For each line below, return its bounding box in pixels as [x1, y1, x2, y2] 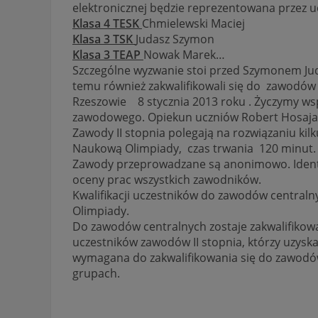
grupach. [72, 265, 120, 282]
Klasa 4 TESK [72, 16, 142, 32]
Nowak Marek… [143, 47, 225, 63]
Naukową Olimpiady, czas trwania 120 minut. [72, 141, 316, 157]
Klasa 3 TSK [72, 31, 136, 48]
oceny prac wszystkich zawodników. [72, 172, 261, 188]
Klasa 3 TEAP [72, 47, 143, 63]
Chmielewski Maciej [142, 16, 245, 32]
